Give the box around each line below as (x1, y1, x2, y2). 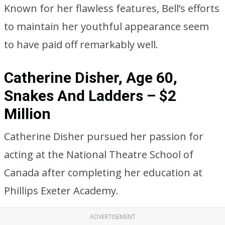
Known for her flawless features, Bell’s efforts (4, 2, 219, 15)
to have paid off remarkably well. (4, 38, 158, 51)
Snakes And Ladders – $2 (4, 87, 176, 104)
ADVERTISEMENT (89, 212, 136, 221)
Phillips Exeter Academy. (4, 184, 119, 197)
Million (4, 105, 51, 123)
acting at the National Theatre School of (4, 148, 193, 161)
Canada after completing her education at (4, 166, 202, 179)
